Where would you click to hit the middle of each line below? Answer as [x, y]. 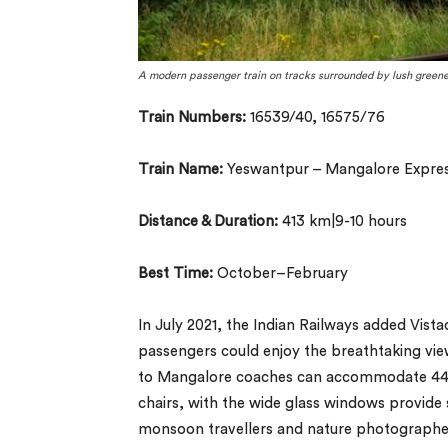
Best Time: [177, 273]
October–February [282, 273]
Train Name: [180, 169]
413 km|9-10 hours [342, 221]
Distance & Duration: [208, 221]
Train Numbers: [192, 117]
